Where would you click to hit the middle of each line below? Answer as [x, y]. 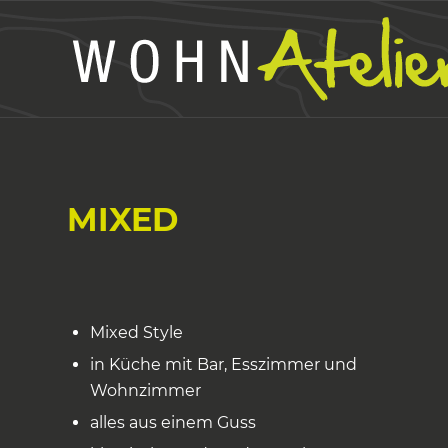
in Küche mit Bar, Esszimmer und [223, 364]
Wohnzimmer [145, 390]
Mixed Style [136, 332]
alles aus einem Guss [173, 422]
